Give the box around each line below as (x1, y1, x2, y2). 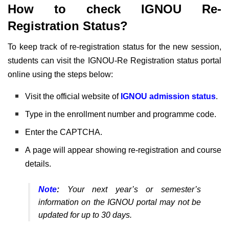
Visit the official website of (25, 91, 121, 101)
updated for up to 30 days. (38, 210, 132, 219)
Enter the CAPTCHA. (25, 127, 103, 136)
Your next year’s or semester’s (59, 185, 201, 194)
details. (25, 159, 52, 168)
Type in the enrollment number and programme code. (25, 109, 217, 119)
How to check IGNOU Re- (8, 2, 221, 16)
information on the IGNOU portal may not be (38, 197, 201, 207)
